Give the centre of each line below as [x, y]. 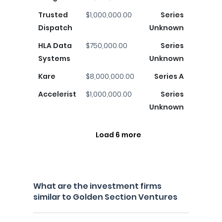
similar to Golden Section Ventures [105, 197]
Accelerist [57, 94]
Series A [169, 76]
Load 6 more [118, 135]
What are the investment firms [97, 186]
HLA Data [55, 46]
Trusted [53, 15]
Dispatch [55, 28]
